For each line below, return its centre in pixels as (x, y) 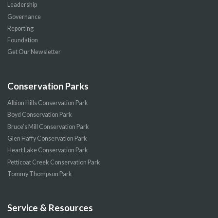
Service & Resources (50, 208)
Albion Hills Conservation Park (48, 103)
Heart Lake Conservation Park (48, 150)
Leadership (22, 5)
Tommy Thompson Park (40, 174)
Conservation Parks (48, 86)
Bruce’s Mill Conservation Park (48, 127)
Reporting (20, 28)
